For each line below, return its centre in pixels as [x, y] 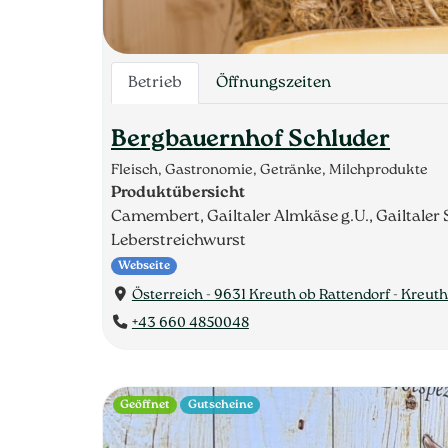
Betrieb [155, 83]
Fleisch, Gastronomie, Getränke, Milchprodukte [269, 171]
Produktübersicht [178, 193]
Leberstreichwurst [178, 241]
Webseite [144, 266]
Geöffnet [145, 404]
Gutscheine [220, 404]
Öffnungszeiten [273, 83]
